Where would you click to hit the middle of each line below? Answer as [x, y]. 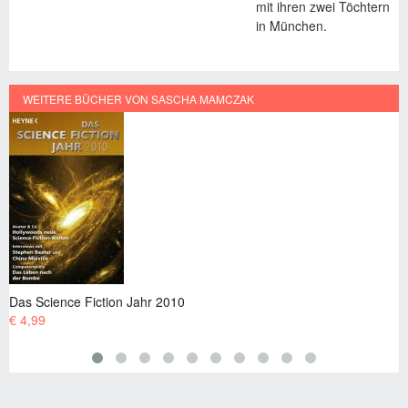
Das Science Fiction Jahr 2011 [249, 300]
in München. [291, 26]
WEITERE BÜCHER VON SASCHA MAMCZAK [138, 98]
